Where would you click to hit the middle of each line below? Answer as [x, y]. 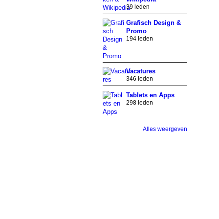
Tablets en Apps [150, 95]
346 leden [139, 79]
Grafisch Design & [153, 23]
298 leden [139, 102]
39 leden [138, 7]
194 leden [139, 39]
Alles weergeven [165, 129]
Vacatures [141, 71]
